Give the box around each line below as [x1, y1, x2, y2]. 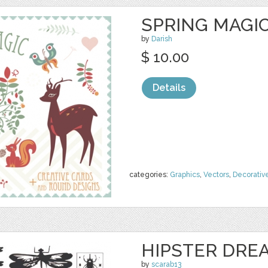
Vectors [203, 170, 229, 179]
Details [153, 82, 185, 93]
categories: [129, 170, 170, 179]
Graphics [170, 170, 200, 179]
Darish [151, 35, 172, 43]
